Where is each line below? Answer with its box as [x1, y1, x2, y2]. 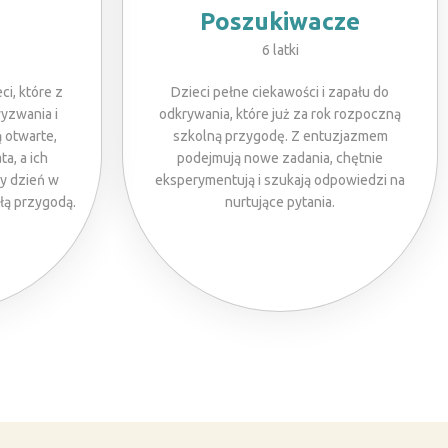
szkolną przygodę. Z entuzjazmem [172, 128, 388, 144]
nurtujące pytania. [225, 194, 335, 210]
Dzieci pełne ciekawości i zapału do [171, 84, 389, 100]
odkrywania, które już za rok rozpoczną [159, 106, 401, 122]
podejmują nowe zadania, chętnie [177, 150, 383, 166]
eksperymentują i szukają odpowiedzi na [155, 172, 405, 188]
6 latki [261, 42, 299, 58]
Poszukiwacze [200, 8, 360, 35]
